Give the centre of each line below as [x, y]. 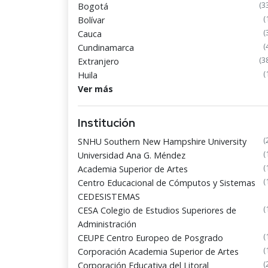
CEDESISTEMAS [109, 197]
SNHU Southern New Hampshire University [162, 141]
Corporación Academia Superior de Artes [158, 252]
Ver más [95, 89]
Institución [106, 123]
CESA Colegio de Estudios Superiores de [157, 210]
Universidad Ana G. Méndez [132, 155]
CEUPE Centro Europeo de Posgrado [150, 238]
